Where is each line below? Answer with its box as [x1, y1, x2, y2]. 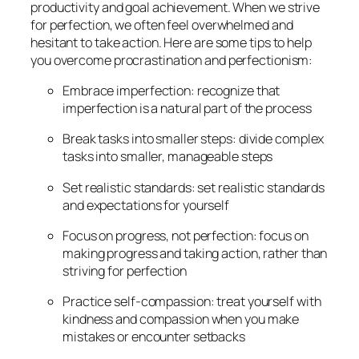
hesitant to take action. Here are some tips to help [30, 33, 312, 51]
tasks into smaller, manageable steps [63, 147, 273, 166]
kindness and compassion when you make [63, 310, 300, 329]
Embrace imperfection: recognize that [63, 82, 280, 100]
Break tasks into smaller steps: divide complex [63, 130, 325, 148]
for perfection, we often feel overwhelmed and [30, 15, 293, 34]
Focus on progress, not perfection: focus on [63, 226, 309, 244]
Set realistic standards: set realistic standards [63, 178, 325, 196]
